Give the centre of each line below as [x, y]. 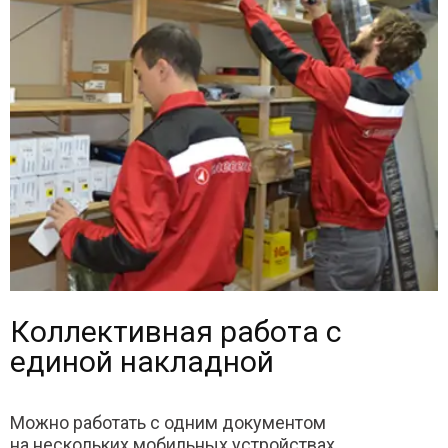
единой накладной [142, 361]
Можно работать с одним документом [168, 422]
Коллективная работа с [176, 331]
